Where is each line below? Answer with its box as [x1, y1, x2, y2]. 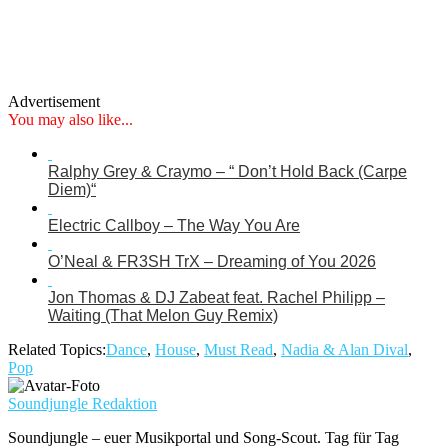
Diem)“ [48, 180, 96, 198]
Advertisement [8, 92, 100, 110]
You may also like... [8, 110, 133, 128]
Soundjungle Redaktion [8, 394, 157, 412]
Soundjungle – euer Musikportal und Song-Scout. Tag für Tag [8, 428, 399, 446]
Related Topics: [8, 340, 106, 358]
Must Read [204, 340, 273, 358]
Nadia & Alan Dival [281, 340, 408, 358]
